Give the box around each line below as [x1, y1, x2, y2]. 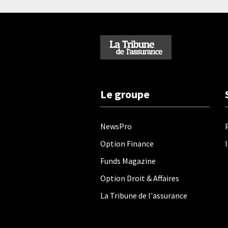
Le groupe [100, 87, 150, 101]
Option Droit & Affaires [100, 173, 179, 183]
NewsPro [100, 121, 132, 131]
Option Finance [100, 138, 154, 149]
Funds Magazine [100, 156, 156, 166]
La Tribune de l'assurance [100, 190, 187, 201]
